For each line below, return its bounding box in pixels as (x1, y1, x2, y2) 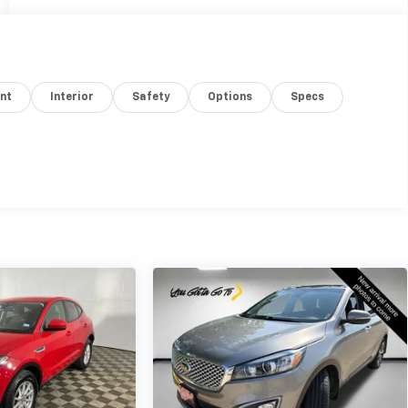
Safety (132, 91, 170, 103)
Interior (50, 91, 95, 103)
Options (208, 91, 253, 103)
